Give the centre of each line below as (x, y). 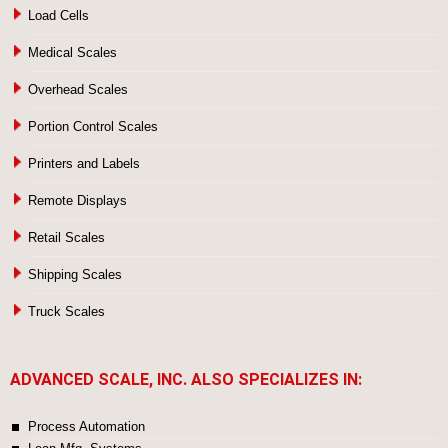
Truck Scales (66, 311)
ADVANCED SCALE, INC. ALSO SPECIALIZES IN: (186, 379)
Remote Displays (77, 200)
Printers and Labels (84, 163)
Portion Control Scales (93, 126)
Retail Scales (66, 237)
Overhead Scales (78, 89)
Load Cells (58, 15)
